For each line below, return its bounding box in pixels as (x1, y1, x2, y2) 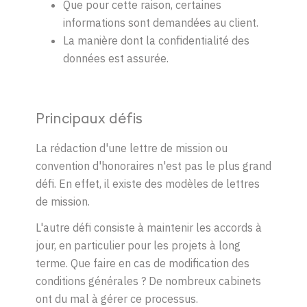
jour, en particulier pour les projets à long (36, 238, 241, 253)
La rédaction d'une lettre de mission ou (36, 141, 228, 156)
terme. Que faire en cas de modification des (36, 256, 249, 271)
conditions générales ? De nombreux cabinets (36, 274, 261, 288)
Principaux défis (36, 113, 143, 127)
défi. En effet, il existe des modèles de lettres (36, 177, 260, 191)
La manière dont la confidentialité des (63, 34, 249, 48)
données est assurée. (63, 51, 171, 66)
